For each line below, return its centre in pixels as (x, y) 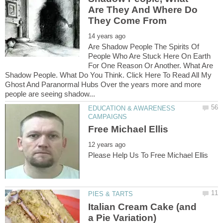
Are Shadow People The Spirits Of (144, 46)
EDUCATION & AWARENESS (132, 108)
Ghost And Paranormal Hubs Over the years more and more (103, 84)
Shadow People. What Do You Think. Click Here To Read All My (108, 75)
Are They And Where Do (143, 10)
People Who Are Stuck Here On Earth (150, 56)
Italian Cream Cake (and (143, 207)
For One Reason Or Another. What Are (151, 65)
